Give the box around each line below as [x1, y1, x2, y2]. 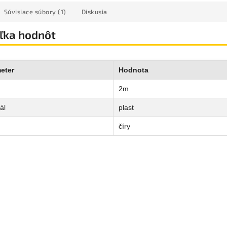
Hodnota [119, 65, 148, 74]
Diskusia [81, 8, 107, 16]
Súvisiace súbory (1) [4, 8, 66, 16]
